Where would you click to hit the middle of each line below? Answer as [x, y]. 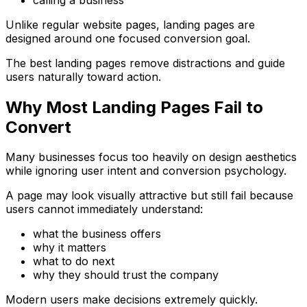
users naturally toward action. [83, 76]
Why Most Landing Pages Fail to [134, 107]
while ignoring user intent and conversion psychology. [146, 171]
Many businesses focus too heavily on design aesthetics [151, 157]
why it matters [70, 248]
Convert [38, 127]
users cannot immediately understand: [104, 209]
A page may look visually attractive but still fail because [149, 196]
